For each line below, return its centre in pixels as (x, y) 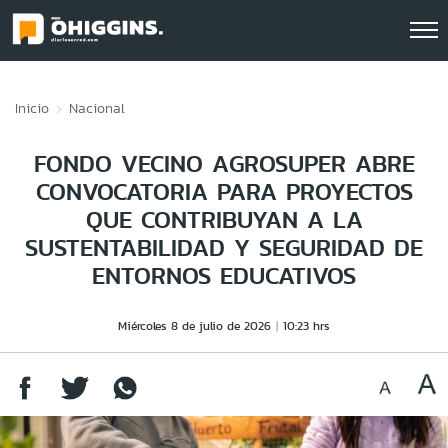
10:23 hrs (306, 325)
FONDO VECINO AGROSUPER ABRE (224, 163)
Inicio (32, 108)
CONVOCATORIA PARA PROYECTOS (224, 191)
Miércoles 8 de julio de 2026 (194, 325)
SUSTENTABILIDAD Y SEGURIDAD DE (224, 247)
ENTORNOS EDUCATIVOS (224, 275)
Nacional (97, 108)
